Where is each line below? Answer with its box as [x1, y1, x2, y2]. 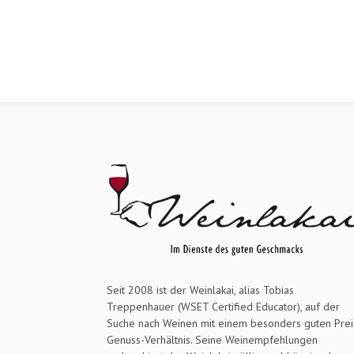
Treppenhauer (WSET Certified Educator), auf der [107, 299, 340, 314]
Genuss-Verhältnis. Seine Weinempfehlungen [107, 332, 318, 347]
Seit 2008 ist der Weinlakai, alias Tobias [107, 282, 294, 297]
